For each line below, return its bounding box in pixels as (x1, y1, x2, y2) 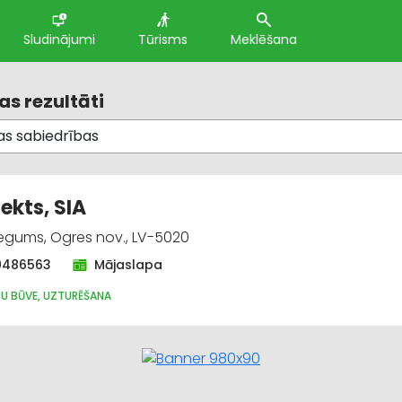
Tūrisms (138, 31, 188, 48)
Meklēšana (231, 31, 297, 48)
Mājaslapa (94, 256, 162, 274)
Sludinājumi (23, 31, 95, 48)
